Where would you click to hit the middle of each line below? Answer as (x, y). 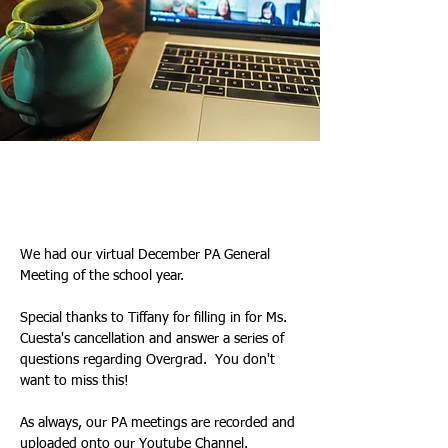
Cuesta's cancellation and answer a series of (154, 339)
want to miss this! (74, 381)
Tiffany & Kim (60, 176)
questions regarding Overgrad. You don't (149, 360)
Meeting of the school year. (104, 276)
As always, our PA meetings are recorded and (159, 423)
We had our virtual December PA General (147, 255)
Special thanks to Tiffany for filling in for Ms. (155, 318)
